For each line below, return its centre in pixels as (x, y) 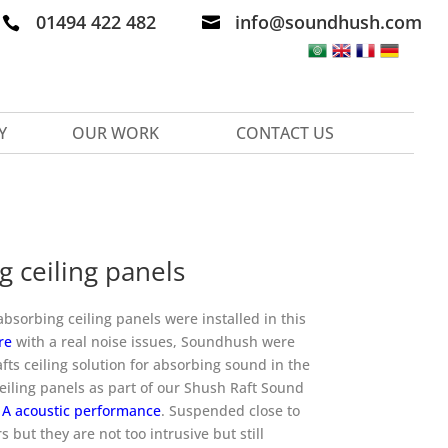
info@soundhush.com (328, 22)
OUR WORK (116, 132)
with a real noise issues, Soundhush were (153, 341)
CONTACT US (285, 132)
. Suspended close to (230, 410)
